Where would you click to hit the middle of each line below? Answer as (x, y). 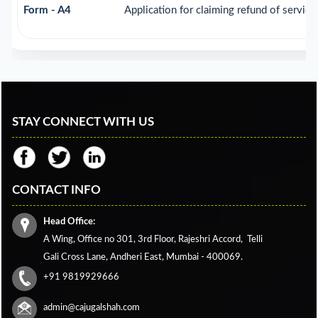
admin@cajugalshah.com (92, 308)
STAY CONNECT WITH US (83, 122)
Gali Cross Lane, (77, 257)
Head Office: (69, 222)
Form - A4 (47, 11)
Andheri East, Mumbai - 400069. (176, 257)
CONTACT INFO (56, 190)
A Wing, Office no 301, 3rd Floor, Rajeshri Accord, (145, 240)
